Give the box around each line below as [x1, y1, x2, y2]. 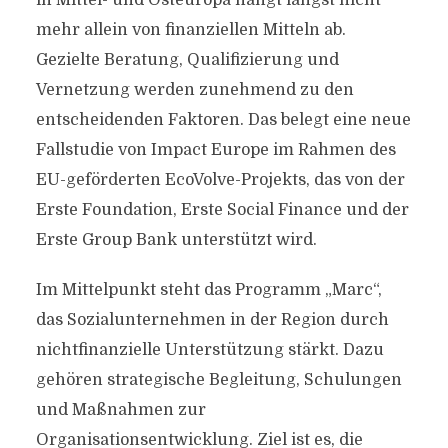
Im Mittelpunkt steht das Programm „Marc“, [35, 281, 382, 299]
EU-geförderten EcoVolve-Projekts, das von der [35, 171, 405, 189]
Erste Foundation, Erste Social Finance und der [35, 201, 409, 219]
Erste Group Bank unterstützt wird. [35, 231, 317, 249]
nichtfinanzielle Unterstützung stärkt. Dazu [35, 341, 384, 359]
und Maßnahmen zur [35, 401, 206, 419]
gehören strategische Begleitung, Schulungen [35, 371, 402, 389]
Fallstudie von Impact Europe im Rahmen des [35, 141, 396, 159]
